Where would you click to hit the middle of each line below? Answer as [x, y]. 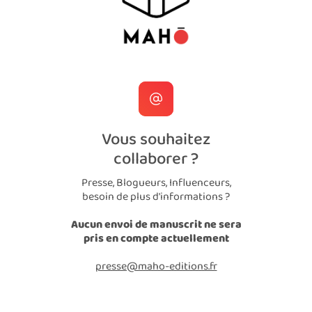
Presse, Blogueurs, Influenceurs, [156, 183]
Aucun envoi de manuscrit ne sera [156, 225]
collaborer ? [156, 159]
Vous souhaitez [156, 140]
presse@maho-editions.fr [156, 267]
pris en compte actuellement [156, 239]
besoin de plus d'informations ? [156, 197]
